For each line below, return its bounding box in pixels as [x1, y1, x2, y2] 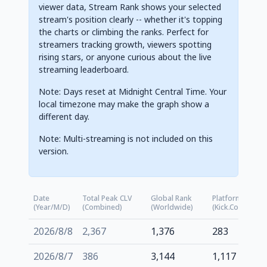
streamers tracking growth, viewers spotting [39, 38, 212, 50]
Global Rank [151, 193, 192, 203]
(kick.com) [212, 201, 247, 212]
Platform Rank [212, 193, 260, 203]
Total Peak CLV [82, 193, 132, 203]
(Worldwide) [151, 201, 193, 212]
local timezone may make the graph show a [39, 98, 209, 110]
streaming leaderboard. [39, 63, 129, 75]
